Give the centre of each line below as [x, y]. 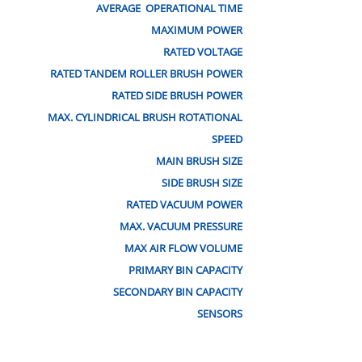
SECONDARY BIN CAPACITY [178, 292]
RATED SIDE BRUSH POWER [177, 95]
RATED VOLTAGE [203, 52]
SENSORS [220, 314]
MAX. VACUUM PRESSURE [181, 226]
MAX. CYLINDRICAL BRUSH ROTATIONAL [145, 117]
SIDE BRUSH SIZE [202, 183]
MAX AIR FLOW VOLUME [183, 248]
